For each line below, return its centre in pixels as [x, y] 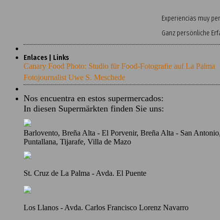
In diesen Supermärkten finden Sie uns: [94, 108]
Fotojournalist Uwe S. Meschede [74, 77]
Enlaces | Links [46, 57]
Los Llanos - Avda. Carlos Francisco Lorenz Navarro [106, 207]
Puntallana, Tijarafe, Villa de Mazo [77, 141]
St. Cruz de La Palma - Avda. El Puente [85, 173]
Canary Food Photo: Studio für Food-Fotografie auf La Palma [119, 66]
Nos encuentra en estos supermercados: [94, 98]
